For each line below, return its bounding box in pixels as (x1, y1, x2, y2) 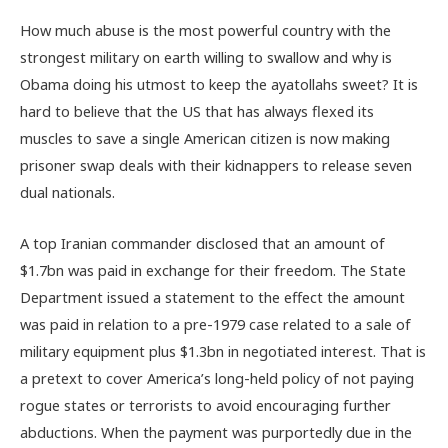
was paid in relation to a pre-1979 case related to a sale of (20, 313, 411, 334)
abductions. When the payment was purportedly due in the (20, 421, 412, 442)
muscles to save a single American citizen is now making (20, 128, 390, 149)
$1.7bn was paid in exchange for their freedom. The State (20, 259, 406, 280)
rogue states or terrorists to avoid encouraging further (20, 394, 391, 415)
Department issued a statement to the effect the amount (20, 286, 405, 307)
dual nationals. (20, 182, 115, 203)
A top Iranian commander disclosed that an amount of (20, 232, 385, 253)
